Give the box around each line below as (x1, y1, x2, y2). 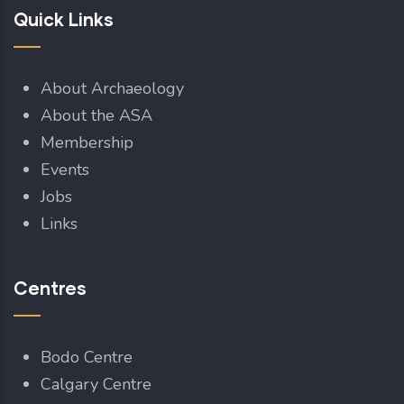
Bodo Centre (41, 345, 133, 368)
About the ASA (41, 104, 152, 126)
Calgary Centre (41, 372, 156, 395)
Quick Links (14, 7, 114, 30)
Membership (41, 131, 133, 153)
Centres (14, 276, 87, 298)
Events (41, 158, 89, 180)
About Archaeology (41, 77, 184, 99)
